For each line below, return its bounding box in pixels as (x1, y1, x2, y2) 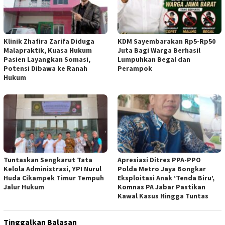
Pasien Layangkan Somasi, (4, 54, 90, 64)
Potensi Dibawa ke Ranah (4, 63, 87, 73)
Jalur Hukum (4, 182, 44, 191)
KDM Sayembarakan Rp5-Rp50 (118, 36, 215, 46)
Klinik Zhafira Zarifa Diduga (4, 36, 94, 46)
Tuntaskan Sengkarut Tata (4, 155, 92, 164)
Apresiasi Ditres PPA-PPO (118, 155, 201, 164)
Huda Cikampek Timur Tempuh (4, 173, 104, 182)
